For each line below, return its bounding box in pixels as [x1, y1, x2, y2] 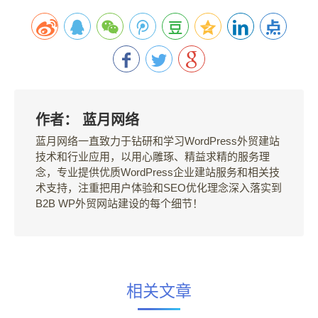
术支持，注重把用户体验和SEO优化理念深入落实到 [35, 182, 282, 194]
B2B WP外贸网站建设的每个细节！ [35, 197, 203, 209]
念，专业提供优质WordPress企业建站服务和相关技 [35, 166, 280, 178]
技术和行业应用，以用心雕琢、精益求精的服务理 [35, 150, 270, 163]
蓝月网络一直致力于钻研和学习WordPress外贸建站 [35, 135, 280, 147]
